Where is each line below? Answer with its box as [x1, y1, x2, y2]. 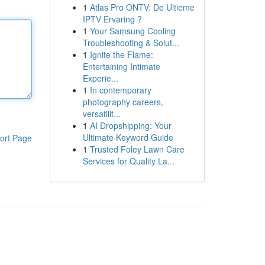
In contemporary [89, 84, 151, 96]
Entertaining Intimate [82, 60, 160, 72]
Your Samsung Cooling [89, 25, 176, 37]
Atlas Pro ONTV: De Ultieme [89, 1, 195, 13]
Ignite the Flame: [89, 49, 153, 60]
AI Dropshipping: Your [89, 119, 172, 131]
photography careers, [82, 96, 163, 108]
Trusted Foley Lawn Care [89, 143, 185, 155]
